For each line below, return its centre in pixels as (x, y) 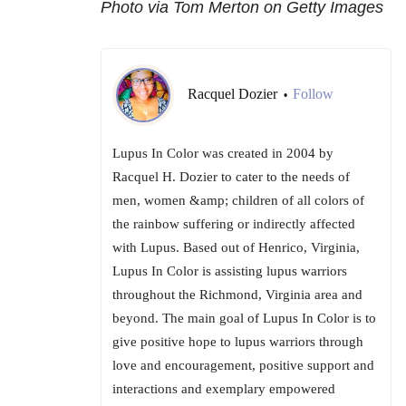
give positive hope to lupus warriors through (238, 342)
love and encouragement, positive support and (243, 366)
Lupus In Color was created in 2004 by (223, 154)
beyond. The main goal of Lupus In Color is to (244, 319)
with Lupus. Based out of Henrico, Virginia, (236, 248)
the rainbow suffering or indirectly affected (234, 224)
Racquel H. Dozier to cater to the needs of (231, 177)
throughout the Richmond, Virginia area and (237, 295)
